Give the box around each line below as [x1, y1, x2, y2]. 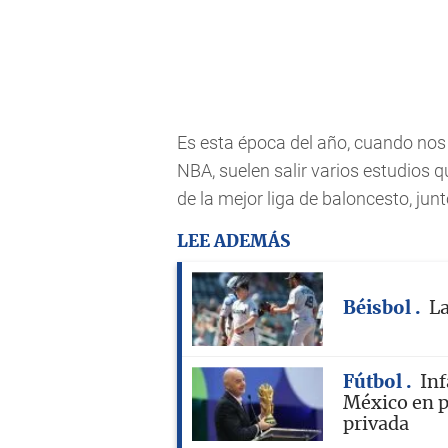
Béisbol [343, 299, 415, 318]
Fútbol [343, 373, 406, 392]
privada [343, 415, 409, 434]
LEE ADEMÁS [177, 233, 290, 251]
